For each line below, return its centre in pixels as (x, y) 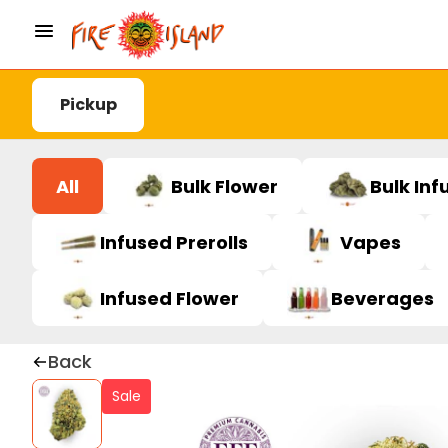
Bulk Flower (224, 186)
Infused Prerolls (174, 242)
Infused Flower (169, 298)
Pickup (88, 104)
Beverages (382, 298)
